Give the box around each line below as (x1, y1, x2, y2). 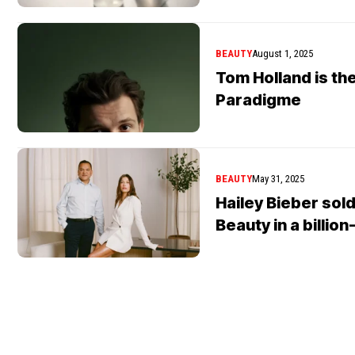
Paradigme (216, 90, 301, 109)
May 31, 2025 (252, 172, 304, 185)
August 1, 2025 (252, 47, 313, 59)
